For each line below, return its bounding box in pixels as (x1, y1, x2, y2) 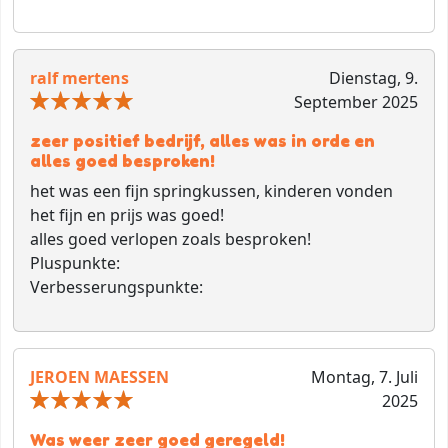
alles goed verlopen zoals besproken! (30, 228, 311, 251)
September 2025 (293, 91, 418, 114)
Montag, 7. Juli (310, 366, 418, 389)
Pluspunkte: (30, 252, 120, 275)
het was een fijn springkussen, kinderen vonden (30, 180, 393, 203)
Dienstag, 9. (328, 67, 418, 90)
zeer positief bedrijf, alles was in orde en (30, 130, 375, 152)
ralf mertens (30, 67, 129, 90)
